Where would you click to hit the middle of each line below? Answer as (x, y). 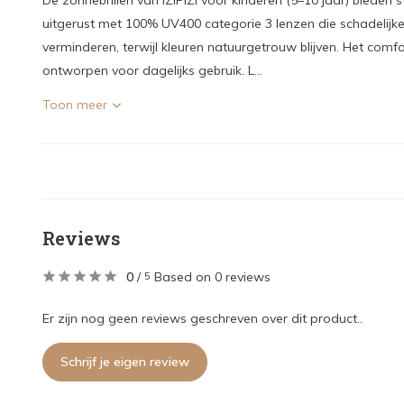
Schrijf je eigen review (125, 362)
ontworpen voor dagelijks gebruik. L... (152, 70)
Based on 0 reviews (212, 277)
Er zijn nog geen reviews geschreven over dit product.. (202, 318)
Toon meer (75, 105)
